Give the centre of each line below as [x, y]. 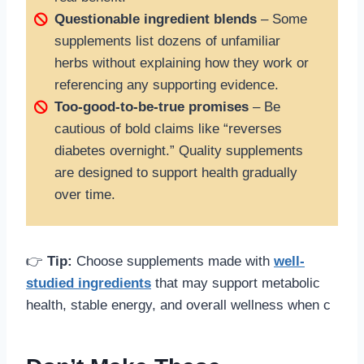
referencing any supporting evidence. [167, 85]
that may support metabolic [236, 284]
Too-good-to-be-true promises [152, 107]
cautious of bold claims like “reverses [168, 129]
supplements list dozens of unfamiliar [167, 41]
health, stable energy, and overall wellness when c [178, 305]
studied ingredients [89, 284]
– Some [282, 19]
